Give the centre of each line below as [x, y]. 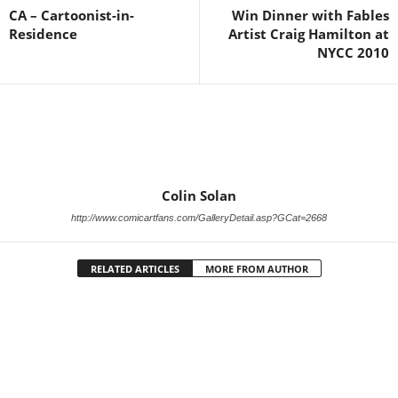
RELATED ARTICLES [135, 269]
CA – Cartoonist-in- [72, 15]
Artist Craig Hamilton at [309, 34]
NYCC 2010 [353, 52]
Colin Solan [199, 195]
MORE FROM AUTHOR [256, 269]
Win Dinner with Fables [310, 15]
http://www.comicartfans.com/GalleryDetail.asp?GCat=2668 [199, 218]
